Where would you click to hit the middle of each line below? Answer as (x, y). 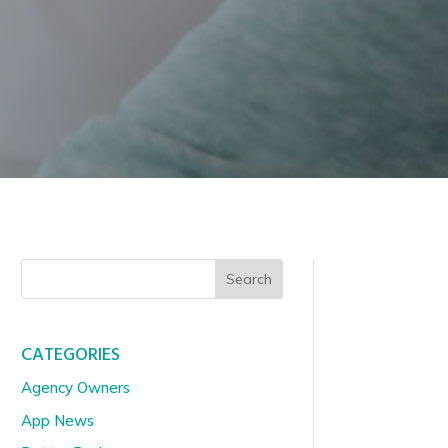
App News (57, 420)
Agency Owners (75, 388)
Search (248, 278)
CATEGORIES (70, 356)
